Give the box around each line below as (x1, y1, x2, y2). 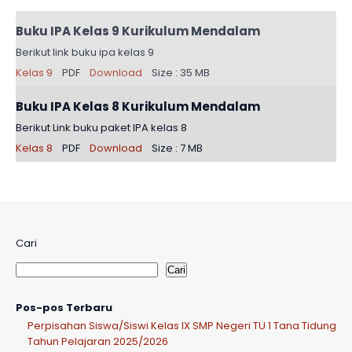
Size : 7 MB (152, 141, 203, 156)
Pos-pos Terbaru (16, 300, 112, 315)
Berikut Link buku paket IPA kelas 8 (16, 120, 187, 135)
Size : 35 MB (152, 65, 210, 80)
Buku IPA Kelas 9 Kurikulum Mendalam (16, 23, 260, 39)
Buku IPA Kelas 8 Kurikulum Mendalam (16, 98, 260, 115)
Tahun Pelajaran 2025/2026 (27, 334, 168, 349)
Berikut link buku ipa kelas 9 (16, 45, 154, 60)
